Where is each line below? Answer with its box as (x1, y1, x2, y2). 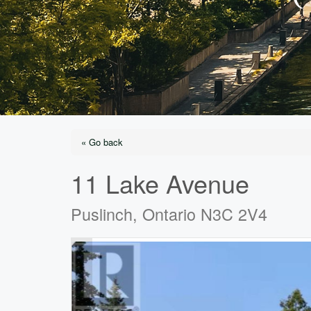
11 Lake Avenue (71, 165, 249, 201)
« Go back (81, 135, 123, 149)
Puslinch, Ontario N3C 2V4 (71, 202, 267, 226)
